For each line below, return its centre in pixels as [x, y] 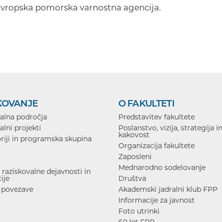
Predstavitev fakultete [157, 117]
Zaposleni [135, 156]
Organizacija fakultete [157, 145]
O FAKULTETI [146, 103]
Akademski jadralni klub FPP [168, 189]
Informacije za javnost [157, 200]
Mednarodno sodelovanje [162, 167]
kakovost [134, 135]
